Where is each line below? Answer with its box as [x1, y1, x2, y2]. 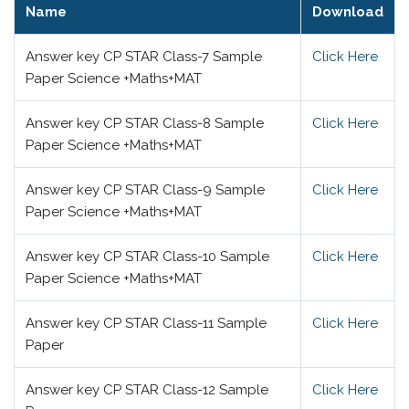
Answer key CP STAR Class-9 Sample [26, 182, 265, 198]
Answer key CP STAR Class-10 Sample [26, 248, 269, 265]
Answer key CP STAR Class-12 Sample [26, 382, 268, 398]
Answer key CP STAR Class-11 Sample [26, 315, 267, 331]
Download [312, 4, 383, 20]
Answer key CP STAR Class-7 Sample [26, 48, 262, 65]
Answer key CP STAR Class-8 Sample [26, 115, 264, 131]
